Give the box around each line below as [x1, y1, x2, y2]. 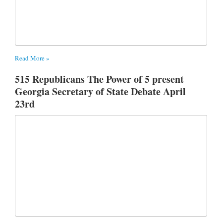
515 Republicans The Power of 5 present [15, 71, 184, 86]
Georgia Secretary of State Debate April [15, 84, 186, 99]
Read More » [15, 53, 50, 62]
